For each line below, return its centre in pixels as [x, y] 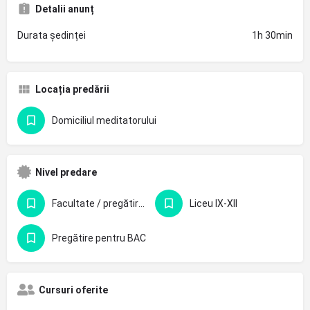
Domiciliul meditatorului [104, 121]
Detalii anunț [65, 9]
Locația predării [72, 90]
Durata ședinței [52, 36]
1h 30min [272, 36]
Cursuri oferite [73, 290]
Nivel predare [66, 173]
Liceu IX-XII [213, 204]
